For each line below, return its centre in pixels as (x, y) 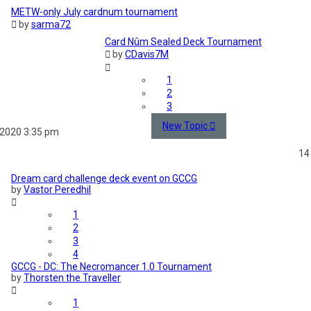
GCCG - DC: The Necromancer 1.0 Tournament (111, 267)
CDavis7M (147, 54)
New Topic (185, 126)
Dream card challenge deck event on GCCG (104, 179)
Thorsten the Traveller (72, 278)
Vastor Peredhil (57, 190)
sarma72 (51, 25)
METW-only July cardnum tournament (94, 12)
